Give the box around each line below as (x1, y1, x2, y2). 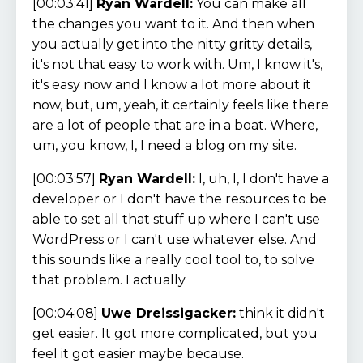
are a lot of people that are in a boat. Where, (32, 117, 318, 133)
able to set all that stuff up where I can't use (32, 211, 320, 227)
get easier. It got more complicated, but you (32, 325, 318, 341)
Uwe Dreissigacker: (101, 305, 236, 321)
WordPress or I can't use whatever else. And (32, 231, 317, 247)
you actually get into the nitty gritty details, (32, 36, 312, 52)
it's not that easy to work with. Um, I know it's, (32, 56, 322, 72)
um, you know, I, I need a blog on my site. (32, 137, 297, 153)
